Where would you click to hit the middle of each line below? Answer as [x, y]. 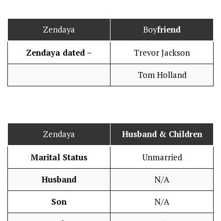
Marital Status [59, 157]
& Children [180, 134]
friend [169, 29]
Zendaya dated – [59, 53]
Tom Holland [162, 75]
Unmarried [162, 157]
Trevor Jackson [162, 53]
